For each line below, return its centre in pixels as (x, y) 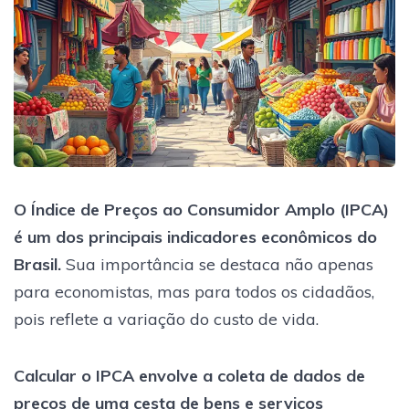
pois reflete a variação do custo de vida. (166, 319)
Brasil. (37, 264)
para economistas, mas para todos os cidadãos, (194, 291)
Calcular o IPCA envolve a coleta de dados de (189, 375)
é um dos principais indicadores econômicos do (195, 236)
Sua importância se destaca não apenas (217, 264)
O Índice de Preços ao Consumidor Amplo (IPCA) (201, 209)
